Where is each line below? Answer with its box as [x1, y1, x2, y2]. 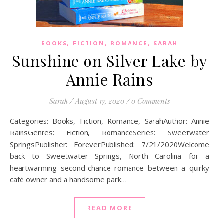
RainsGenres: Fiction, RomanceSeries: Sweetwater [10, 128, 209, 137]
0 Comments [131, 96, 170, 106]
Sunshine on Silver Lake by [11, 50, 208, 71]
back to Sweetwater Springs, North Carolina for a [10, 151, 209, 161]
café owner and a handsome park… [10, 175, 127, 184]
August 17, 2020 [75, 96, 124, 106]
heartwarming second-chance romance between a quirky [10, 163, 209, 173]
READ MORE [87, 203, 132, 212]
